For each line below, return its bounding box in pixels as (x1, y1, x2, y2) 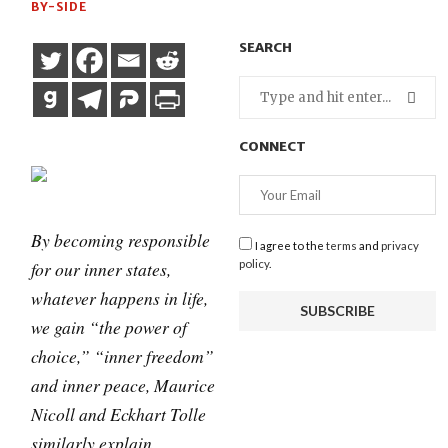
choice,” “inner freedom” (31, 344, 215, 368)
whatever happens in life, (31, 286, 209, 310)
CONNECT (238, 138, 306, 155)
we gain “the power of (31, 315, 188, 339)
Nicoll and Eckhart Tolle (31, 402, 207, 426)
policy (238, 257, 269, 270)
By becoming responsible (31, 228, 211, 252)
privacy (380, 239, 419, 252)
